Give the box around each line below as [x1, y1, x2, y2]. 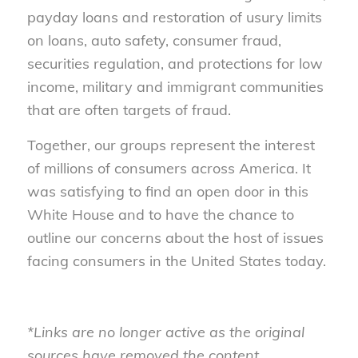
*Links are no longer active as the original [26, 322, 304, 341]
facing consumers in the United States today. [26, 252, 326, 271]
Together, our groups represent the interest [26, 136, 315, 155]
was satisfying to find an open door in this [26, 182, 308, 201]
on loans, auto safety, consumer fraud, [26, 30, 281, 50]
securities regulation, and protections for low [26, 54, 323, 73]
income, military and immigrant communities [26, 77, 324, 96]
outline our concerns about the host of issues [26, 229, 324, 248]
